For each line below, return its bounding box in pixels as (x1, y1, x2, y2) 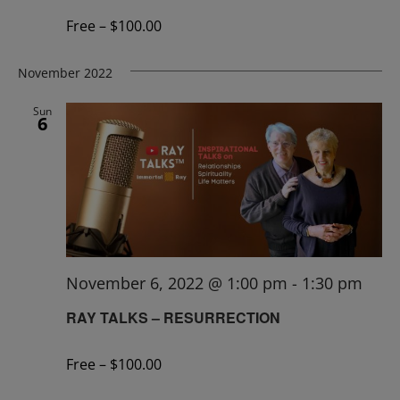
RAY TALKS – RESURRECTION (66, 306, 280, 328)
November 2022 (18, 63, 112, 81)
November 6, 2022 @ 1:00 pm (66, 272, 287, 295)
